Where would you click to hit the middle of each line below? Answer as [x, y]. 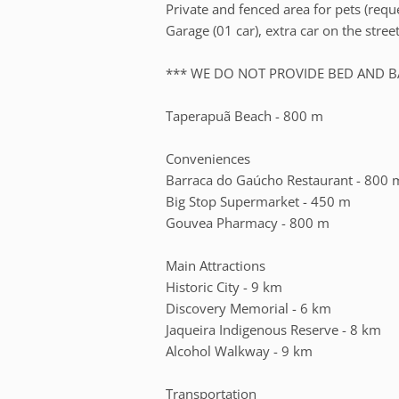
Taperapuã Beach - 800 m [245, 115]
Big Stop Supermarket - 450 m [259, 201]
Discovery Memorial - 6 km [249, 308]
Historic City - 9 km [224, 286]
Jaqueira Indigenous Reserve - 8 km [274, 329]
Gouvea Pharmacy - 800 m [248, 222]
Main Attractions [216, 265]
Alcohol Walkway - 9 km [240, 350]
